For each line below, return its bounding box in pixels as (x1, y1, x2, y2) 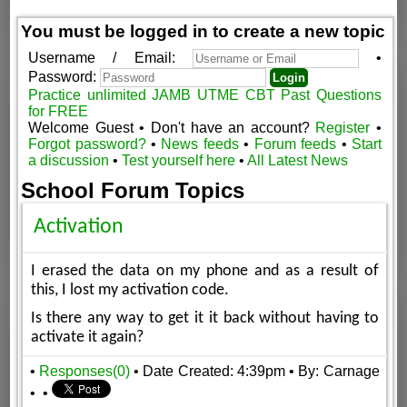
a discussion (28, 152, 110, 168)
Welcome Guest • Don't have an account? (28, 119, 316, 135)
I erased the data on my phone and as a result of (30, 263, 379, 279)
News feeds (161, 135, 239, 152)
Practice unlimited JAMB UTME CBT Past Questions (28, 86, 382, 103)
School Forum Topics (21, 177, 245, 203)
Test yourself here (122, 152, 236, 168)
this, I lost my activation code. (30, 282, 229, 298)
